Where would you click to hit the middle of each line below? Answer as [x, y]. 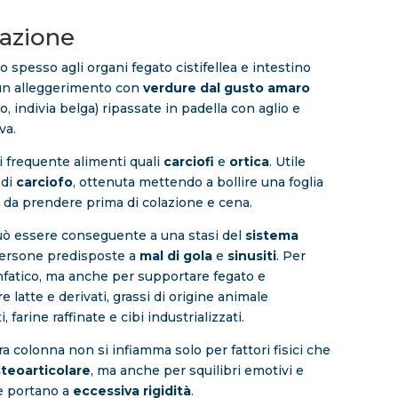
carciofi [187, 162]
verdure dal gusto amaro [226, 88]
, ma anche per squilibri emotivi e [197, 371]
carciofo [44, 183]
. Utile [287, 162]
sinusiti [250, 256]
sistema [271, 236]
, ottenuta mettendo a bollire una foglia [198, 183]
